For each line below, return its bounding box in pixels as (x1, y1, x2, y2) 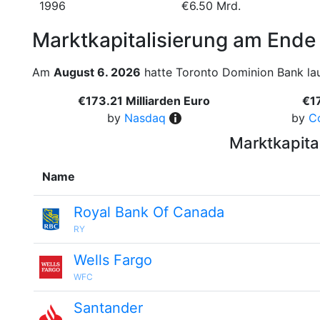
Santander (74, 299, 143, 316)
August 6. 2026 (54, 65, 141, 79)
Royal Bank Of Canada (74, 204, 224, 221)
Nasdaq (124, 111, 166, 125)
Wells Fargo (74, 251, 152, 269)
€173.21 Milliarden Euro (78, 94, 211, 108)
